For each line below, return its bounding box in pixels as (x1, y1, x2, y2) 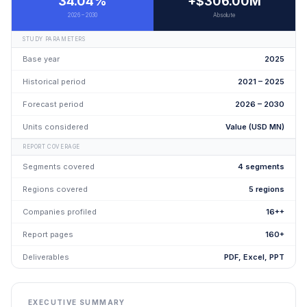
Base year (23, 54, 60, 64)
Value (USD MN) (225, 122, 284, 132)
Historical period (23, 77, 86, 86)
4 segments (238, 162, 284, 171)
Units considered (23, 122, 88, 132)
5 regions (249, 184, 284, 194)
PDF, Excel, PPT (224, 252, 284, 262)
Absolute (213, 12, 236, 19)
